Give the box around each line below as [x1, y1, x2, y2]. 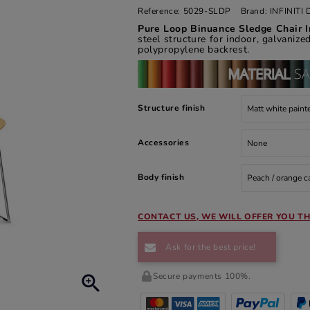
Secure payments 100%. [153, 271, 251, 282]
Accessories [138, 137, 190, 148]
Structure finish [138, 102, 206, 113]
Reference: [138, 6, 181, 17]
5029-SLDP [181, 6, 234, 17]
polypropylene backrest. [138, 43, 250, 56]
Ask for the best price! [163, 241, 257, 253]
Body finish [138, 172, 185, 183]
